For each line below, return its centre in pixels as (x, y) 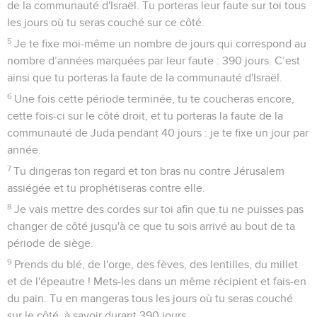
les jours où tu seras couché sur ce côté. (106, 22)
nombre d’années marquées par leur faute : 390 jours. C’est (154, 60)
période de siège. (50, 243)
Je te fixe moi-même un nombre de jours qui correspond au (161, 44)
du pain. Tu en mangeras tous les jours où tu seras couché (150, 298)
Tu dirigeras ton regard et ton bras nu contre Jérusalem (149, 171)
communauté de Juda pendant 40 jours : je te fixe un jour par (158, 133)
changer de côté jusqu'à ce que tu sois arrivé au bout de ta (151, 226)
